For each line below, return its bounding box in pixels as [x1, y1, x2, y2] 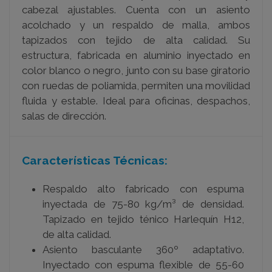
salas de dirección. [22, 109, 106, 122]
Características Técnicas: [22, 154, 168, 168]
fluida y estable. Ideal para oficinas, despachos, [22, 94, 250, 107]
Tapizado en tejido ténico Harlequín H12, [42, 213, 244, 226]
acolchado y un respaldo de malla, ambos [22, 18, 250, 31]
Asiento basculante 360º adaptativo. [42, 243, 244, 256]
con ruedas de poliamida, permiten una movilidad [22, 79, 250, 92]
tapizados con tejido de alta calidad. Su [22, 33, 250, 46]
